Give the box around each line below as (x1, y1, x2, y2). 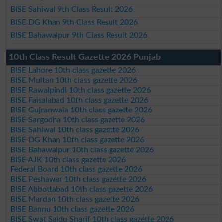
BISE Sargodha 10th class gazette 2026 (10, 116, 145, 124)
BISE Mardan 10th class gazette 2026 (10, 195, 140, 204)
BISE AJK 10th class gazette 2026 (10, 156, 126, 164)
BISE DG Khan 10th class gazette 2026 (10, 136, 145, 144)
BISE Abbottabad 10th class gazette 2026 (10, 185, 153, 194)
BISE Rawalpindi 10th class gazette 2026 (10, 86, 151, 95)
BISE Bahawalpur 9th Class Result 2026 (10, 31, 148, 40)
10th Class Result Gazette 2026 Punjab (8, 53, 161, 62)
